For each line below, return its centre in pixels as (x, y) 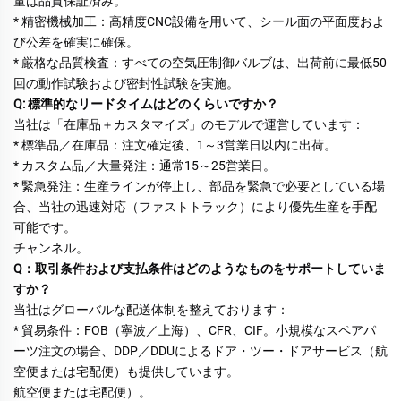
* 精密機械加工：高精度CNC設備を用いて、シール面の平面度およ (199, 22)
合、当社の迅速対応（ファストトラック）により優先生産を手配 (195, 207)
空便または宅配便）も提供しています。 (128, 372)
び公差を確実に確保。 (77, 43)
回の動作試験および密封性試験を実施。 (128, 84)
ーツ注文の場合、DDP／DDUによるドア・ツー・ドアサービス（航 (200, 351)
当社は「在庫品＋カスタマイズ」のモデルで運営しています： (190, 125)
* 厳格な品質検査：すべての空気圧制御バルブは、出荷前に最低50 (200, 63)
